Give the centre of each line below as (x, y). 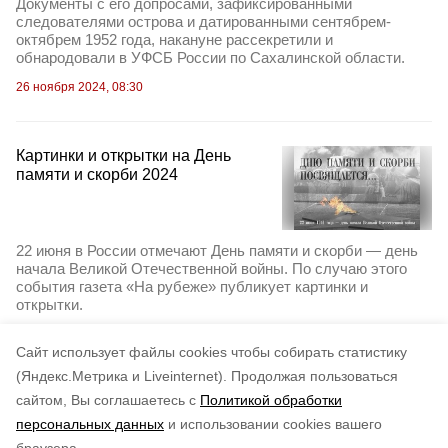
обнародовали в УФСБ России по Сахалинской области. (210, 57)
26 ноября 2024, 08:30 (79, 86)
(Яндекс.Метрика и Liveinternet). (121, 376)
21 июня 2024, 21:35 (73, 333)
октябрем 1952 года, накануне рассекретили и (174, 39)
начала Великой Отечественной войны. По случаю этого (211, 268)
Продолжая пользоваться (314, 376)
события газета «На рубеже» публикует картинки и (192, 286)
